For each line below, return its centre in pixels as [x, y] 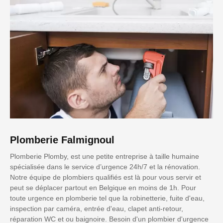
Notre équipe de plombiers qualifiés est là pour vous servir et [106, 177]
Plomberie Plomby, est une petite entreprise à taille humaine [105, 157]
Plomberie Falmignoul [62, 140]
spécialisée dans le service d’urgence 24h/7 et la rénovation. [105, 167]
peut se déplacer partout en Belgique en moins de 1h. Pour [103, 188]
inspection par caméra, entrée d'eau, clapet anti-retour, [97, 209]
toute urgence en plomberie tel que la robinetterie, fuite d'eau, [107, 198]
